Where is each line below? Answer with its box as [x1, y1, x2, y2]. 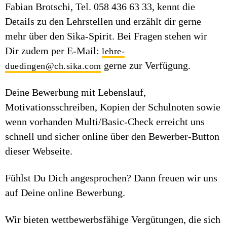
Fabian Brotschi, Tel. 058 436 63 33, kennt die [5, 1, 195, 12]
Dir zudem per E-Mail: [5, 45, 102, 56]
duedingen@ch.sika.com [5, 61, 101, 71]
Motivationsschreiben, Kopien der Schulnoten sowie [5, 101, 220, 112]
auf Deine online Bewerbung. [5, 187, 128, 198]
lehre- [102, 46, 125, 56]
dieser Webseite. [5, 145, 72, 157]
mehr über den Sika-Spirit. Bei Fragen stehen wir [5, 30, 207, 42]
